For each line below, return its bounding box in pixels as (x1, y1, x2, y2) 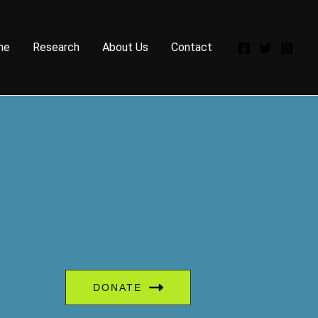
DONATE (93, 282, 143, 294)
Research (33, 40, 79, 54)
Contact (171, 40, 212, 54)
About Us (102, 40, 148, 54)
